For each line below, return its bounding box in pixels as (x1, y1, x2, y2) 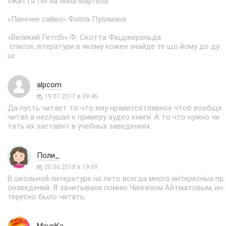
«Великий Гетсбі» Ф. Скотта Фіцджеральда (8, 33, 161, 42)
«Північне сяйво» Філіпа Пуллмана (8, 15, 126, 24)
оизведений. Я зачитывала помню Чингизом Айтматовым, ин (8, 183, 223, 192)
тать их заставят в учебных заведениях (8, 122, 150, 131)
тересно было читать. (8, 192, 86, 201)
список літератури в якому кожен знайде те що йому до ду (8, 42, 219, 51)
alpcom (37, 80, 62, 89)
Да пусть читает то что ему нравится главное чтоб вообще (8, 103, 222, 112)
